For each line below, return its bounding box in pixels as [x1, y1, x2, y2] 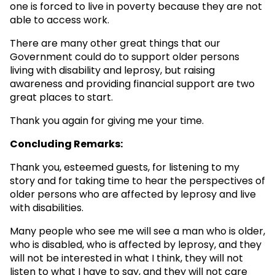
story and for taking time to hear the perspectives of [10, 173, 265, 188]
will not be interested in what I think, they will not [10, 250, 243, 265]
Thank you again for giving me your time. [10, 113, 204, 128]
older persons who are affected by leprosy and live [10, 187, 256, 201]
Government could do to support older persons [10, 49, 239, 64]
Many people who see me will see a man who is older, [10, 223, 265, 238]
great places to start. [10, 90, 113, 104]
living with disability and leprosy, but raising [10, 63, 215, 77]
